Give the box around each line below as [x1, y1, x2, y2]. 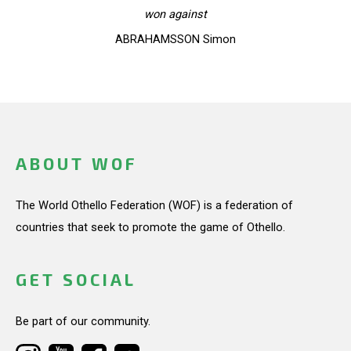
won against [144, 6, 207, 21]
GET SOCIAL [16, 270, 136, 290]
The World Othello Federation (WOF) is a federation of [16, 198, 293, 212]
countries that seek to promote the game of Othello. [16, 220, 285, 234]
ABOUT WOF [16, 154, 137, 174]
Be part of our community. [16, 314, 150, 329]
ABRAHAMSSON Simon [115, 31, 236, 46]
